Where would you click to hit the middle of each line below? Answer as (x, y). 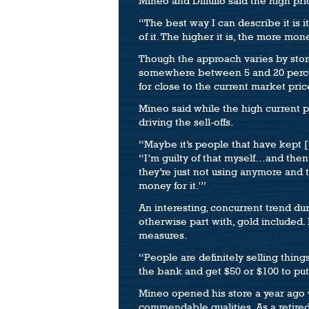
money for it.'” (172, 185)
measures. (163, 235)
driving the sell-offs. (186, 122)
